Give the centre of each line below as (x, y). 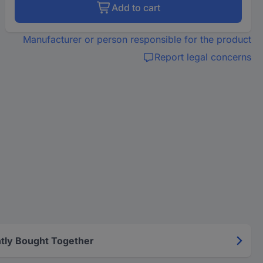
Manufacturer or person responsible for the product (137, 39)
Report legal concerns (203, 57)
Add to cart (136, 8)
